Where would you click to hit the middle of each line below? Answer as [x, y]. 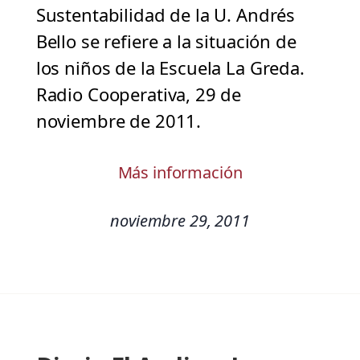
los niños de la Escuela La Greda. [170, 68]
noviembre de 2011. [119, 121]
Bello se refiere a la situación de [166, 41]
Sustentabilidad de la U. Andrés [166, 15]
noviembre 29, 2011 [180, 221]
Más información [180, 173]
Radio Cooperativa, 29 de [139, 94]
